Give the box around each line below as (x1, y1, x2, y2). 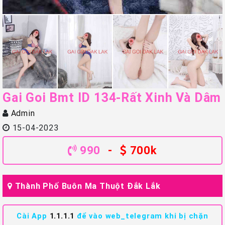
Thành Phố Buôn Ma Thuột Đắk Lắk (15, 181, 161, 191)
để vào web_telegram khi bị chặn (74, 211, 208, 221)
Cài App (17, 211, 50, 221)
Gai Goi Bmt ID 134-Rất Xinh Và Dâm (3, 90, 221, 106)
